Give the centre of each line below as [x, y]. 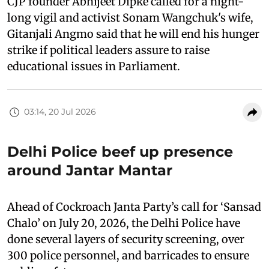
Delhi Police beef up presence [120, 151]
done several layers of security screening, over [126, 239]
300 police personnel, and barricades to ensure [128, 255]
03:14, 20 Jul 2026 [60, 112]
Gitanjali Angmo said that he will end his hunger [133, 34]
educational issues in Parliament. [95, 66]
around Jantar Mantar [90, 170]
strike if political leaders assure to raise [108, 50]
